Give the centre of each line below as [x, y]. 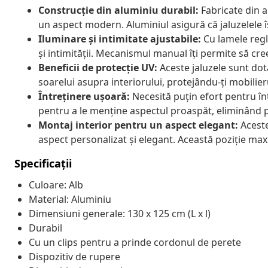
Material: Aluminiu [70, 199]
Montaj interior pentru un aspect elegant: [138, 125]
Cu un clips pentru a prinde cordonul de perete [135, 242]
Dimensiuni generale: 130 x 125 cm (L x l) [120, 213]
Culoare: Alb [56, 185]
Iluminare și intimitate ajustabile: [120, 39]
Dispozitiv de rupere [74, 256]
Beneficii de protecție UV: [98, 67]
